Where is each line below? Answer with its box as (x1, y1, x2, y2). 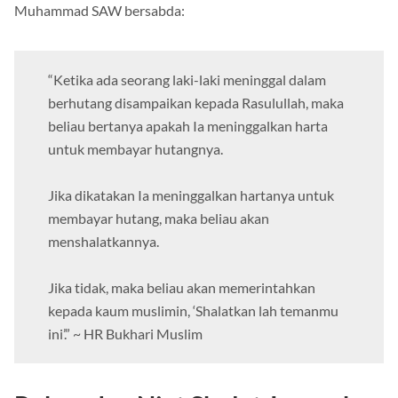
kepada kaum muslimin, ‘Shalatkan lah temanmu (48, 302, 338, 320)
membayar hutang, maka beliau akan (48, 210, 269, 227)
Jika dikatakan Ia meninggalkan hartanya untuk (48, 187, 334, 204)
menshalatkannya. (48, 233, 159, 251)
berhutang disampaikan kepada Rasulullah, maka (48, 94, 344, 112)
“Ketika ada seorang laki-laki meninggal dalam (48, 71, 326, 89)
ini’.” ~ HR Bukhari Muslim (48, 325, 203, 343)
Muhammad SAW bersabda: (14, 2, 185, 20)
